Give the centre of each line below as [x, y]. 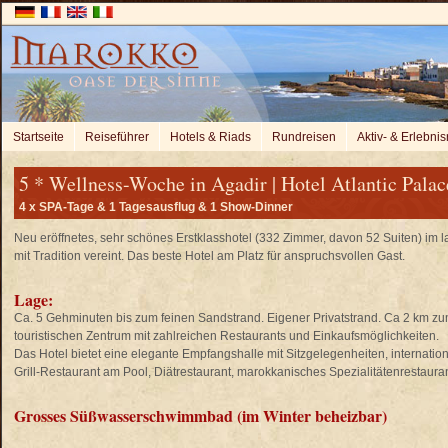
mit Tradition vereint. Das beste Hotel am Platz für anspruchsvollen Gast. [209, 256]
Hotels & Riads [210, 137]
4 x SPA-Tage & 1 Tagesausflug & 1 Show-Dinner [156, 207]
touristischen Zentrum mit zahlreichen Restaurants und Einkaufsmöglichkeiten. [226, 336]
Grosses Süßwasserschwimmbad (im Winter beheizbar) [200, 415]
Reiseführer [117, 137]
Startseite [38, 137]
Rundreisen [304, 137]
